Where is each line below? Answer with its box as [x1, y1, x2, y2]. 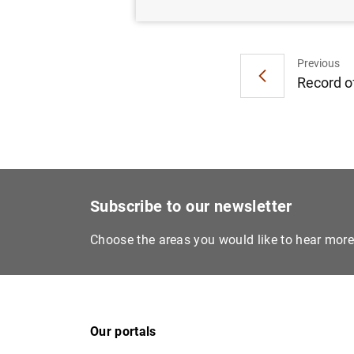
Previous [297, 57, 340, 70]
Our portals [90, 323, 156, 339]
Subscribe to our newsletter [90, 196, 292, 216]
